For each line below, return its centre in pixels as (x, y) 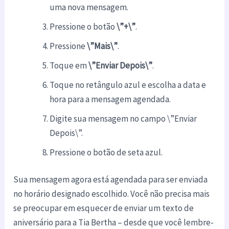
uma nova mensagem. (89, 7)
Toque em (69, 65)
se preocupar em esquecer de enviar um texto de (104, 208)
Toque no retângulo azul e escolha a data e (128, 85)
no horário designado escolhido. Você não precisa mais (112, 194)
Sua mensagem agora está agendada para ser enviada (111, 180)
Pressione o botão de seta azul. (106, 152)
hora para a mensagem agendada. (110, 99)
